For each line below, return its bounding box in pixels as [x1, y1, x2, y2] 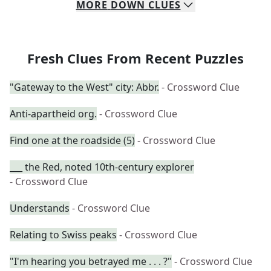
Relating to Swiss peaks [10, 228, 117, 241]
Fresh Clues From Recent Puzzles [27, 49, 244, 67]
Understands [10, 201, 70, 215]
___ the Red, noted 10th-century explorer [10, 160, 194, 174]
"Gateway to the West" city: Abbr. [10, 80, 159, 94]
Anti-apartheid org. [10, 107, 97, 120]
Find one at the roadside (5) [10, 134, 135, 147]
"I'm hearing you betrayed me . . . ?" [10, 255, 172, 268]
